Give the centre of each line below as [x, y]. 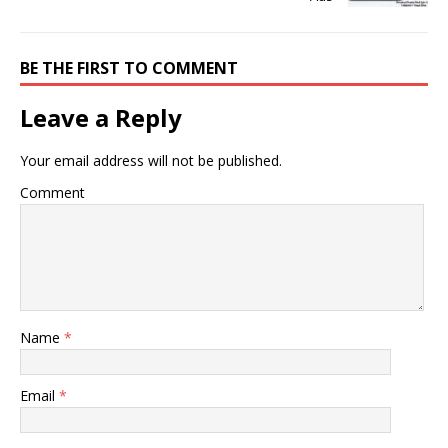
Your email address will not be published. [151, 161]
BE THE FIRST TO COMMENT [129, 68]
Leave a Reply [101, 118]
